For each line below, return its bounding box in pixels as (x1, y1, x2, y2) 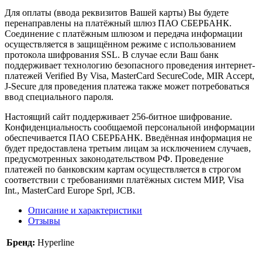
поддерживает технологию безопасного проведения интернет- (5, 60, 255, 70)
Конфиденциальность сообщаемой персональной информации (5, 122, 255, 132)
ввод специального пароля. (5, 91, 113, 102)
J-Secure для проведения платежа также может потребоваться (5, 81, 249, 91)
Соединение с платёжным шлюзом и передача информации (5, 28, 243, 39)
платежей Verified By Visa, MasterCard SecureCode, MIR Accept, (5, 70, 254, 81)
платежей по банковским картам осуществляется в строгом (5, 164, 241, 174)
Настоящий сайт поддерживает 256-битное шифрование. (5, 111, 232, 122)
